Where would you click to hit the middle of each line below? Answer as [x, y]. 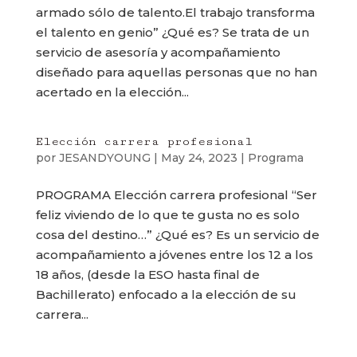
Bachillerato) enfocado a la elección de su [166, 294]
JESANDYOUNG [104, 158]
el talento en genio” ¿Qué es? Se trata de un [172, 32]
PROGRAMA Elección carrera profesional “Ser [176, 195]
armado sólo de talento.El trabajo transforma [175, 12]
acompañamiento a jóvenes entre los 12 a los [174, 255]
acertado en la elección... [112, 92]
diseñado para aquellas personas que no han [176, 72]
